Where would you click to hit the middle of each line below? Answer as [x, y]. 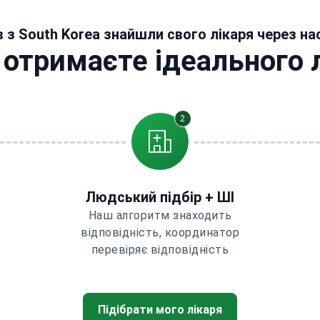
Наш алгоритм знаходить [160, 215]
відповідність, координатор [160, 232]
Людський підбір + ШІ [160, 197]
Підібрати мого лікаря [160, 310]
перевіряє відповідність [160, 250]
